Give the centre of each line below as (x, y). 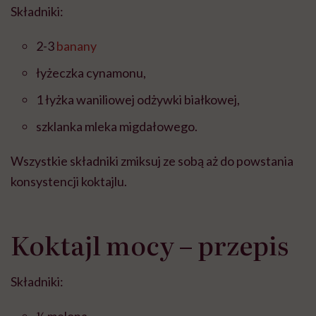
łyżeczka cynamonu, (91, 73)
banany (77, 46)
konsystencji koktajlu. (69, 182)
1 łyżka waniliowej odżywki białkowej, (138, 100)
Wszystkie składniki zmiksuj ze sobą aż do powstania (152, 161)
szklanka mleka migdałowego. (117, 127)
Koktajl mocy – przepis (150, 245)
